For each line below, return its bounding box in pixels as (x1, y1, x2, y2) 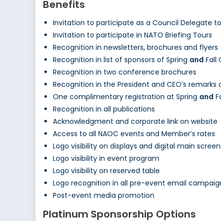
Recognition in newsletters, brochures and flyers (53, 42, 218, 53)
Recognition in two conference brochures (53, 67, 196, 77)
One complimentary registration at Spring (53, 92, 199, 102)
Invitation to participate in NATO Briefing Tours (53, 30, 212, 40)
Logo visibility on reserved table (53, 166, 160, 176)
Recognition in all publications (53, 104, 155, 114)
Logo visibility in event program (53, 153, 159, 164)
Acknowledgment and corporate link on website (53, 116, 218, 127)
